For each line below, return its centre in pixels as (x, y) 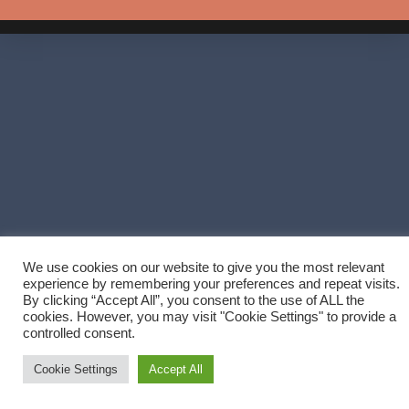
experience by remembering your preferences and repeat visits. (211, 284)
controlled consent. (79, 333)
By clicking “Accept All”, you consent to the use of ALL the (194, 300)
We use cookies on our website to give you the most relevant (204, 267)
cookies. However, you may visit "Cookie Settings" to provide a (210, 317)
